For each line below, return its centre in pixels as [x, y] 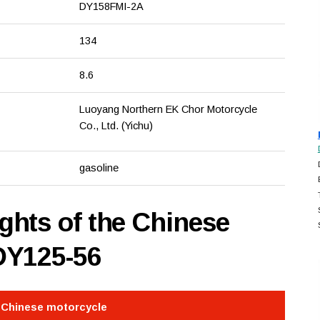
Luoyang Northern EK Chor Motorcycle [168, 110]
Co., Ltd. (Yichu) [116, 126]
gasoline [99, 168]
